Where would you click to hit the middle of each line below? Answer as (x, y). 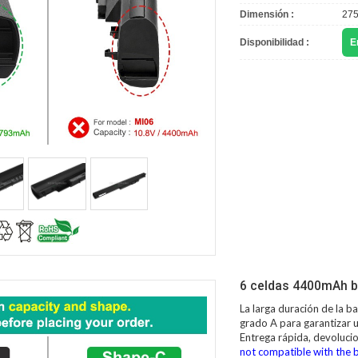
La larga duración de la (293, 309)
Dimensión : (267, 15)
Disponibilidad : (275, 43)
